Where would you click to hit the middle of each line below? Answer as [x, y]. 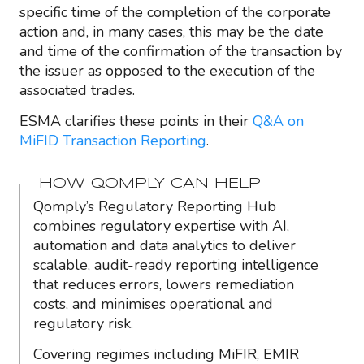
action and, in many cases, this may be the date [171, 32]
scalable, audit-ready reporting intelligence [176, 265]
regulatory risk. [83, 323]
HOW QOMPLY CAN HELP [149, 184]
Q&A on [278, 121]
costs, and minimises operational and [153, 304]
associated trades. [77, 90]
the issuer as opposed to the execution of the [167, 71]
